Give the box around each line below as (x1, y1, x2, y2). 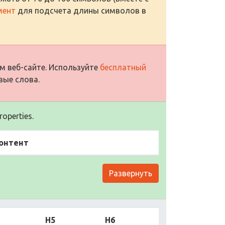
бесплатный (100, 62, 146, 72)
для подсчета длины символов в (16, 6, 146, 15)
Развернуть (109, 168, 152, 178)
